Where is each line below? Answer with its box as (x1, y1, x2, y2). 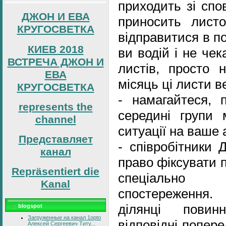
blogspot (18, 202, 42, 209)
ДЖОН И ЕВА (21, 11, 90, 23)
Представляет (18, 133, 93, 146)
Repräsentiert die (12, 165, 99, 178)
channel (35, 113, 76, 126)
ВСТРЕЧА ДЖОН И (7, 55, 104, 68)
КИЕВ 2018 (27, 43, 84, 55)
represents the (18, 100, 93, 113)
